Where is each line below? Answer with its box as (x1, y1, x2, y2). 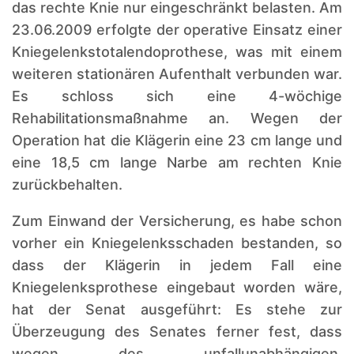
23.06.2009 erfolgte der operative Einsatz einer (12, 21, 342, 38)
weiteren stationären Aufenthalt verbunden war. (12, 65, 342, 82)
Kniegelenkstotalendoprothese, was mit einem (12, 43, 342, 60)
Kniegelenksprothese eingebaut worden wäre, (12, 278, 342, 296)
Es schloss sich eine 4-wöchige (12, 87, 342, 104)
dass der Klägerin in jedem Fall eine (12, 256, 342, 273)
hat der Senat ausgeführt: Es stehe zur (12, 300, 342, 318)
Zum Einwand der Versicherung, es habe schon (12, 212, 342, 229)
